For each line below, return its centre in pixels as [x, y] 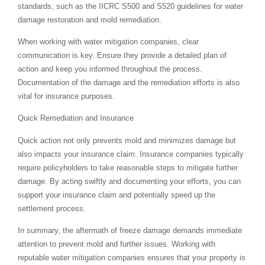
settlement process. [52, 208]
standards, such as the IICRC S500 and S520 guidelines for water [130, 6]
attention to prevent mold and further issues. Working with [117, 244]
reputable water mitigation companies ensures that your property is [132, 258]
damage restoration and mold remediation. [90, 20]
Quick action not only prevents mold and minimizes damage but [127, 140]
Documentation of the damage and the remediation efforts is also [129, 82]
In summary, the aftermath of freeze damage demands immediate [130, 231]
